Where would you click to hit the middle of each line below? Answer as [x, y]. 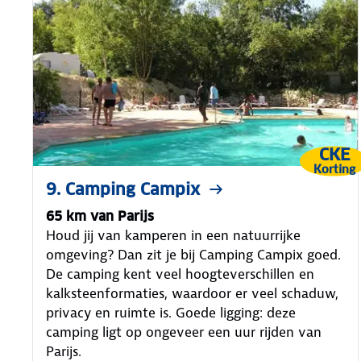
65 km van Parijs [100, 216]
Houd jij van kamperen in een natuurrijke [173, 235]
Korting [334, 169]
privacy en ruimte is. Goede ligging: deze [171, 312]
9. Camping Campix [123, 189]
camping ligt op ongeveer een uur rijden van [184, 332]
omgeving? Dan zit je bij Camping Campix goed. [193, 254]
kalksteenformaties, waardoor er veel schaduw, [192, 293]
